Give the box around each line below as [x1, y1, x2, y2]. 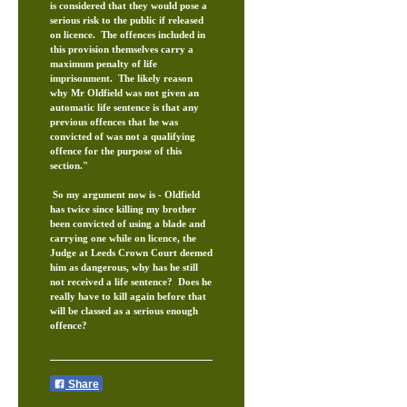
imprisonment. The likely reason [50, 73, 193, 84]
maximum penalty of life [50, 58, 157, 69]
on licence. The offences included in [50, 29, 205, 40]
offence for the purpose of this [50, 145, 182, 156]
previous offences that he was [50, 116, 178, 127]
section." [50, 160, 88, 171]
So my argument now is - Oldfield [53, 189, 200, 200]
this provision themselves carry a [50, 44, 194, 55]
